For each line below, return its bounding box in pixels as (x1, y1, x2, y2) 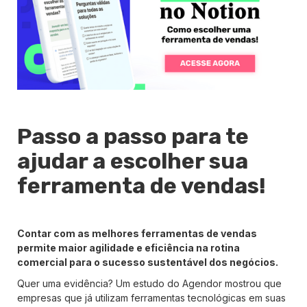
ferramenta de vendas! (17, 172, 266, 199)
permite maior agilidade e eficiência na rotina (17, 241, 240, 254)
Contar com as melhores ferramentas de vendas (17, 227, 257, 239)
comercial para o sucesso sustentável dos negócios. (17, 256, 278, 268)
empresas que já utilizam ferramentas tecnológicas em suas (17, 291, 286, 304)
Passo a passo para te (17, 123, 249, 149)
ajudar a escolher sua (17, 147, 248, 174)
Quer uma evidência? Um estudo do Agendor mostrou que (17, 277, 282, 289)
